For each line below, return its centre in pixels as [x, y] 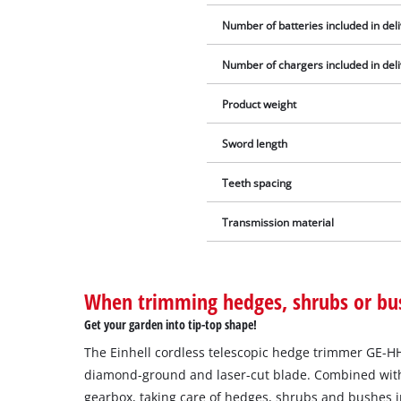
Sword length [255, 144]
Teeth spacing [257, 183]
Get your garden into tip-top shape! [171, 325]
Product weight [260, 105]
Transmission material [278, 223]
